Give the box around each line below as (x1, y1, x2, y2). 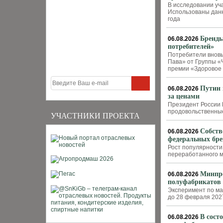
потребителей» (168, 43, 214, 50)
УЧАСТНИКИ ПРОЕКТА (51, 111, 140, 120)
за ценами (168, 93, 200, 100)
